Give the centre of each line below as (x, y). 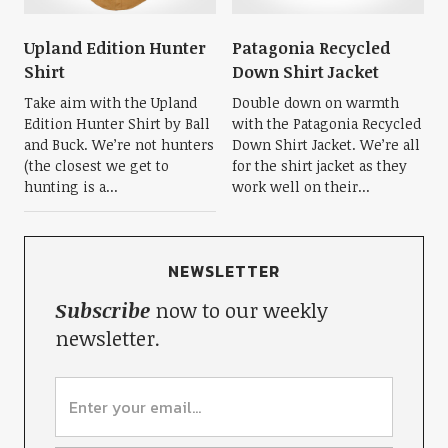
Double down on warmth (315, 102)
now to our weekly (238, 309)
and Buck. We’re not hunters (118, 144)
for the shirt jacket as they (319, 165)
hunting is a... (70, 186)
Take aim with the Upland (110, 102)
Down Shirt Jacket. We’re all (326, 144)
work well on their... (301, 186)
